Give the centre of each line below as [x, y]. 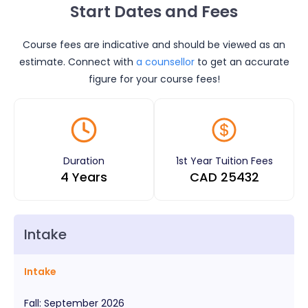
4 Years [84, 177]
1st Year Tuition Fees [224, 161]
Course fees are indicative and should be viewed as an [154, 44]
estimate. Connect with [76, 62]
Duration [84, 161]
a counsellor [165, 62]
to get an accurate [243, 62]
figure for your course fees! [154, 79]
